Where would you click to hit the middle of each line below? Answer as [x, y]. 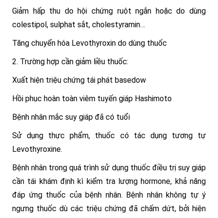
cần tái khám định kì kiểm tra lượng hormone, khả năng [109, 181]
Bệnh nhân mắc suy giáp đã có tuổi [71, 117]
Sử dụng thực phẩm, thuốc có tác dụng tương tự [109, 136]
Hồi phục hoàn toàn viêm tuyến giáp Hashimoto [92, 99]
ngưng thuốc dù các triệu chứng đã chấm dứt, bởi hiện [109, 209]
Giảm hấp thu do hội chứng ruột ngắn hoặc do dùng [109, 11]
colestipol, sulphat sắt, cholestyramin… [79, 25]
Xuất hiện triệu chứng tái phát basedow [79, 80]
